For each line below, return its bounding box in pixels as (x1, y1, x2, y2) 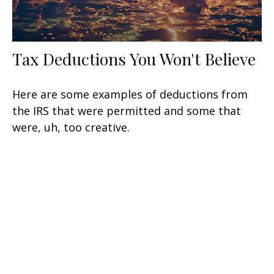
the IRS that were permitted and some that (12, 103, 241, 119)
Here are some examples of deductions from (12, 87, 248, 102)
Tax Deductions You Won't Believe (12, 48, 256, 70)
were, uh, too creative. (12, 120, 130, 135)
